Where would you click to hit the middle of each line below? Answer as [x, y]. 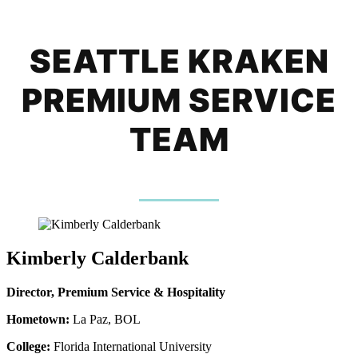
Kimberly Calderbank [97, 258]
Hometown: [38, 319]
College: [28, 346]
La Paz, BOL [105, 319]
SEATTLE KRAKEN [179, 61]
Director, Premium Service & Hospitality [116, 292]
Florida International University [131, 346]
